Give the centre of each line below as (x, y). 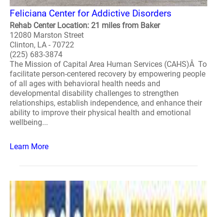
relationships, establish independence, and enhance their (106, 103)
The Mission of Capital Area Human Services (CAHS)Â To (108, 64)
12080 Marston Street (47, 35)
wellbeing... (29, 122)
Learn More (29, 147)
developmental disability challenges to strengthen (94, 93)
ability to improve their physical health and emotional (100, 113)
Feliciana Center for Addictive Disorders (91, 13)
